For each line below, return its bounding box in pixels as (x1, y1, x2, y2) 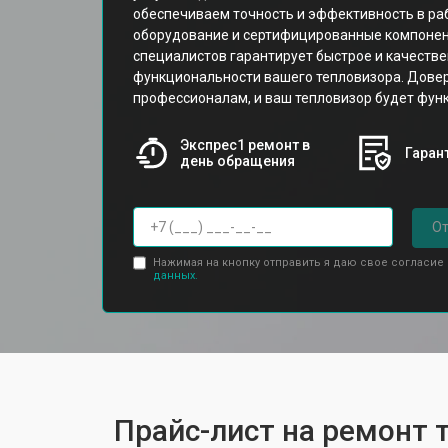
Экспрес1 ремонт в (179, 137, 310, 153)
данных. (152, 268, 198, 282)
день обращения (179, 153, 295, 169)
